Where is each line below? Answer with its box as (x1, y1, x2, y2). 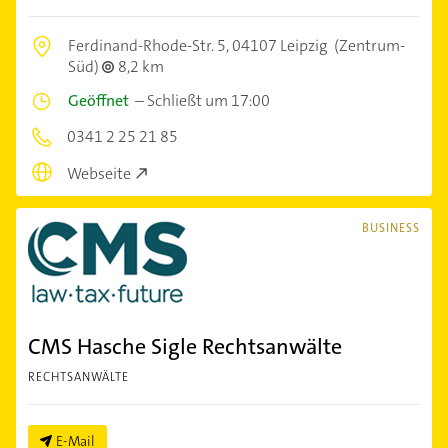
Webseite (67, 162, 131, 184)
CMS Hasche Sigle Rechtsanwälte (28, 331, 342, 361)
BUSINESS (362, 219, 420, 236)
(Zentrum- (331, 35, 405, 57)
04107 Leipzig (232, 35, 327, 57)
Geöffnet (68, 90, 129, 112)
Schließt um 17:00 (147, 90, 270, 112)
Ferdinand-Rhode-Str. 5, (68, 35, 232, 57)
